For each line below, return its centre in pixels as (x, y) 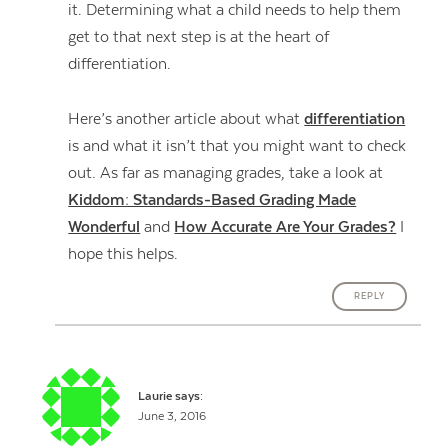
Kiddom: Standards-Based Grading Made (212, 199)
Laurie (155, 397)
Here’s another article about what (186, 118)
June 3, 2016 (172, 417)
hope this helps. (123, 253)
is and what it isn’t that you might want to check (237, 145)
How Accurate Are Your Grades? (285, 226)
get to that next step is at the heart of (199, 37)
